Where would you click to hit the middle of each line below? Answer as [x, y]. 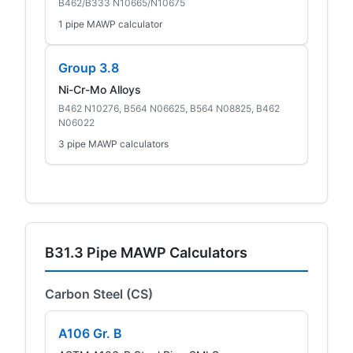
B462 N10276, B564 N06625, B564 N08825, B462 [169, 108]
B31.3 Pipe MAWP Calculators [146, 252]
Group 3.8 [89, 67]
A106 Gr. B [90, 333]
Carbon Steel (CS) [99, 294]
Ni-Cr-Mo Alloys [100, 89]
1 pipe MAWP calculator [110, 24]
